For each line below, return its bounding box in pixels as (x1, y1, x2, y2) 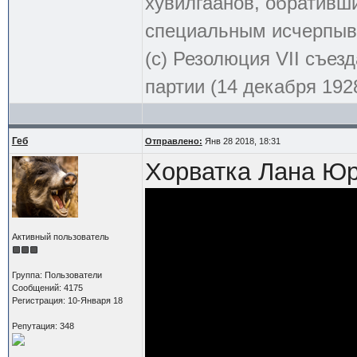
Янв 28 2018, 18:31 (202, 135, 280, 146)
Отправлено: (144, 135, 202, 146)
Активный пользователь (11, 231, 109, 241)
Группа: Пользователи (11, 269, 102, 280)
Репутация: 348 (11, 320, 74, 331)
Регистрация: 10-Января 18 (11, 295, 123, 305)
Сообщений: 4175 (11, 282, 83, 292)
